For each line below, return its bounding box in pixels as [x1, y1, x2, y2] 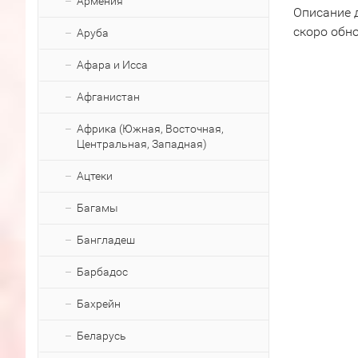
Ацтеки [77, 169, 113, 182]
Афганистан [77, 90, 140, 103]
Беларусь [77, 329, 126, 342]
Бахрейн [77, 297, 121, 310]
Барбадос [77, 265, 128, 278]
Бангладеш [77, 233, 135, 246]
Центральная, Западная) [77, 137, 207, 150]
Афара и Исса [77, 58, 148, 71]
